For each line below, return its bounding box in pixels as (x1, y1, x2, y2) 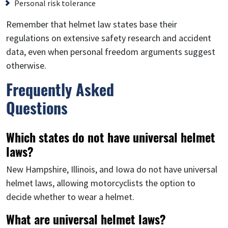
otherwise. (6, 59, 46, 71)
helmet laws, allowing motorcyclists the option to (6, 177, 195, 189)
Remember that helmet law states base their (6, 18, 177, 30)
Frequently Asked (6, 77, 114, 101)
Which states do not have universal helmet (6, 127, 215, 146)
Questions (6, 96, 68, 119)
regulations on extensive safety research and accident (6, 32, 211, 44)
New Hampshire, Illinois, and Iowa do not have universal (6, 163, 217, 175)
